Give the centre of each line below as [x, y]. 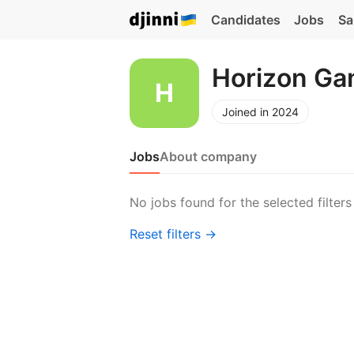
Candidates [245, 20]
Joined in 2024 [260, 111]
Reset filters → [173, 234]
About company [208, 156]
